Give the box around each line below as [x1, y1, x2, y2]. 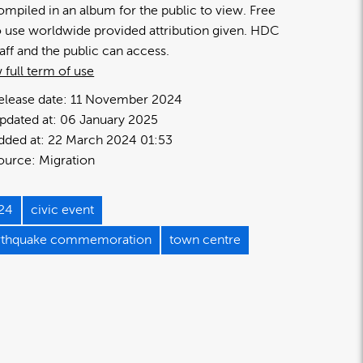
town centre [169, 232, 241, 247]
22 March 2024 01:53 [48, 132, 173, 147]
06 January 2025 [60, 112, 159, 127]
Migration [39, 152, 96, 168]
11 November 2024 [70, 92, 183, 107]
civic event [31, 202, 95, 217]
